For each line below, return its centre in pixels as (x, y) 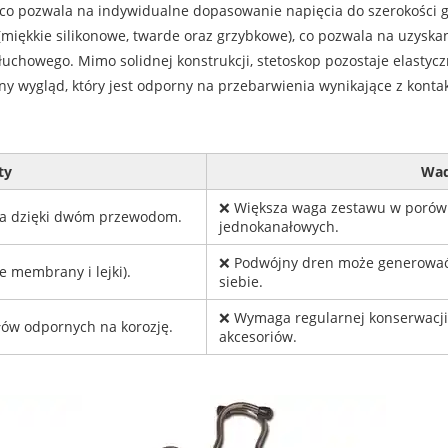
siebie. (240, 282)
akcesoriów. (257, 337)
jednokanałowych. (278, 227)
